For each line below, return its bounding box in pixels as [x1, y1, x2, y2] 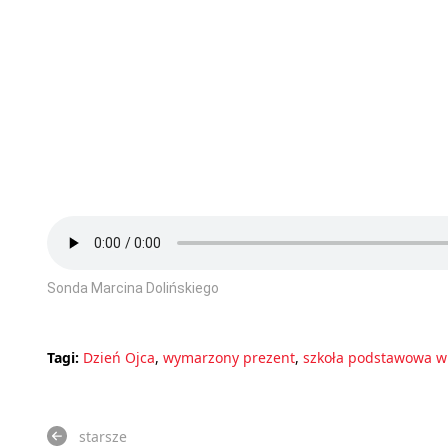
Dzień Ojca [83, 347, 155, 367]
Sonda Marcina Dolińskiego [47, 279, 219, 296]
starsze [79, 426, 127, 446]
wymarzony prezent [163, 347, 295, 367]
